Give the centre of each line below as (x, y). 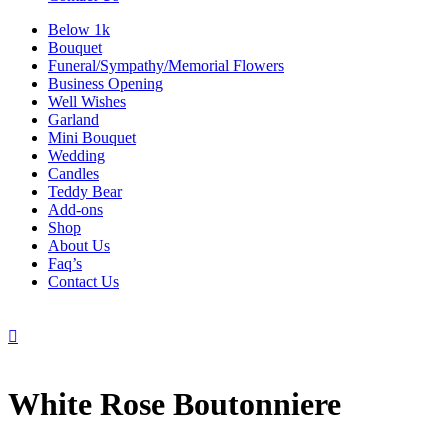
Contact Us (83, 281)
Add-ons (75, 209)
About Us (79, 245)
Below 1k (79, 29)
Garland (73, 119)
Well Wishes (87, 101)
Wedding (76, 155)
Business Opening (105, 83)
